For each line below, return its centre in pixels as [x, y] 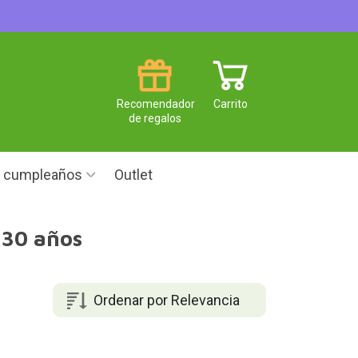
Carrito [231, 103]
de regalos [155, 118]
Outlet [133, 175]
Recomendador [156, 103]
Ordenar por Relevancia [166, 300]
